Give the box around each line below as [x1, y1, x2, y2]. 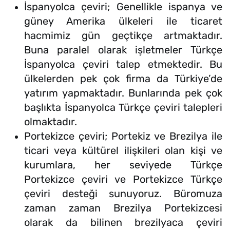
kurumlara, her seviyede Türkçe [24, 159, 222, 171]
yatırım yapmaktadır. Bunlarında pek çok [24, 87, 222, 100]
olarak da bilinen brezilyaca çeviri [24, 216, 222, 229]
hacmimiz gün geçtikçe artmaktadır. [24, 29, 222, 42]
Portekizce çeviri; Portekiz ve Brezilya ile [24, 130, 222, 143]
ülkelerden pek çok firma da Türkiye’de [24, 72, 222, 85]
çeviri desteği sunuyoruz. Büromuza [24, 187, 222, 200]
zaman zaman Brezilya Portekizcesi [24, 202, 222, 215]
